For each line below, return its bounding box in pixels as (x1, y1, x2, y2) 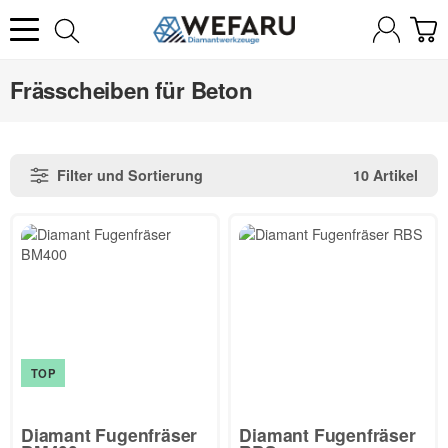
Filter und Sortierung (57, 164, 204, 185)
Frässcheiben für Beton (10, 74, 253, 107)
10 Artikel (352, 164, 418, 185)
